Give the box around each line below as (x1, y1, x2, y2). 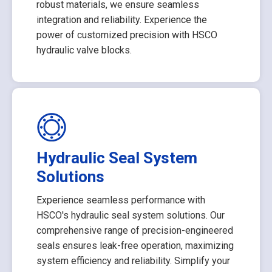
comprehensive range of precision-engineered (36, 224, 233, 236)
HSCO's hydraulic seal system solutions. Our (36, 209, 225, 221)
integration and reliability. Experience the (36, 13, 207, 25)
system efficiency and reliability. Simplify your (36, 254, 230, 267)
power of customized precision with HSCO (36, 29, 217, 41)
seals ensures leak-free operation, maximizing (36, 239, 234, 251)
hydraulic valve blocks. (36, 44, 132, 56)
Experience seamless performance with (36, 194, 205, 206)
